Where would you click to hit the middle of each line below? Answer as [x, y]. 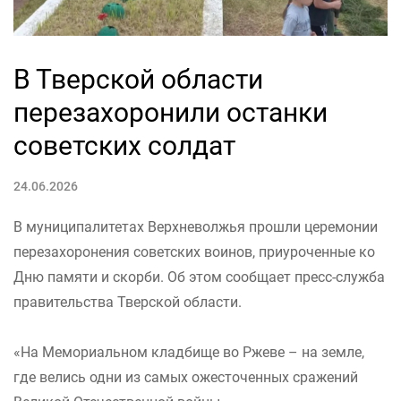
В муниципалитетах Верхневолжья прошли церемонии [196, 226]
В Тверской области [138, 79]
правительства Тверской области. [128, 302]
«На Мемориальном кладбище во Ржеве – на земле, [189, 352]
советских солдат [124, 145]
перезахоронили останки [171, 112]
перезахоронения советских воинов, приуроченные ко [194, 252]
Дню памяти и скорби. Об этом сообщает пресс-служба [199, 277]
